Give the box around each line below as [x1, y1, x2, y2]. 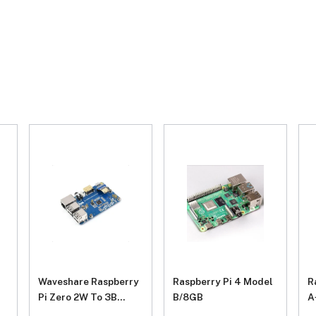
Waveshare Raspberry [37, 276, 139, 288]
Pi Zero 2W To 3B [37, 291, 117, 303]
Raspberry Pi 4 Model [172, 276, 273, 288]
